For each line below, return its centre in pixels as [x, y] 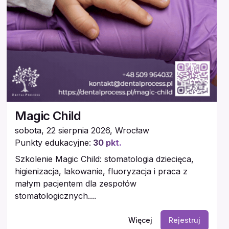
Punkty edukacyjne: [53, 142]
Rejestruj [184, 220]
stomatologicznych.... [56, 196]
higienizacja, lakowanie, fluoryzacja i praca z [101, 171]
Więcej [140, 220]
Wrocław [132, 130]
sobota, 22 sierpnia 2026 [63, 130]
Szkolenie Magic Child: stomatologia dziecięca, [105, 159]
